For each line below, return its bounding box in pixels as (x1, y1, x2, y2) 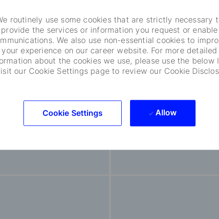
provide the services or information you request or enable (1, 25, 218, 35)
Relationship (153, 73, 217, 86)
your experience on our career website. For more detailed (1, 45, 218, 56)
